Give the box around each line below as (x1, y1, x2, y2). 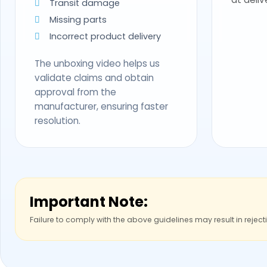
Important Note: (30, 191, 148, 212)
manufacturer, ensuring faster (35, 100, 168, 113)
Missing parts (49, 13, 107, 26)
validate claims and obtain (35, 71, 154, 84)
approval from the (35, 85, 116, 98)
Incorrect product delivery (49, 30, 161, 42)
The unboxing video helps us (35, 57, 160, 70)
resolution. (35, 114, 80, 127)
